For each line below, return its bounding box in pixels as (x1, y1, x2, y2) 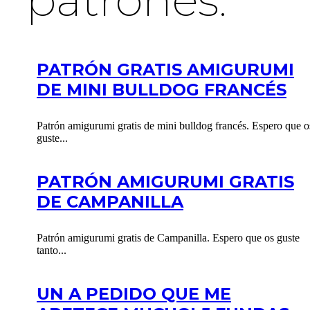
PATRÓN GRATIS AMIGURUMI (37, 59, 294, 80)
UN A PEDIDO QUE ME (37, 283, 231, 304)
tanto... (37, 244, 66, 256)
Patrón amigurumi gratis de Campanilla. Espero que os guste (37, 231, 300, 244)
